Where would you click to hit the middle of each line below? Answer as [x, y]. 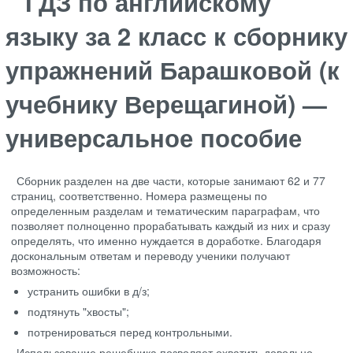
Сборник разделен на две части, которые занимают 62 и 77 [171, 181]
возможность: [46, 271]
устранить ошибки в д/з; [89, 291]
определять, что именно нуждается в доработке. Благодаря [166, 241]
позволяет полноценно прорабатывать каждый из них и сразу [171, 226]
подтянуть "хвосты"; [78, 312]
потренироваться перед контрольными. [130, 332]
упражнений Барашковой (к [173, 69]
